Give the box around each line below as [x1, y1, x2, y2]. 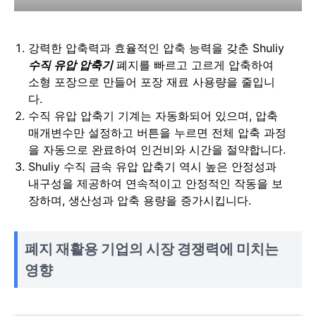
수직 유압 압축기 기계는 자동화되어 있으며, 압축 [28, 108, 278, 123]
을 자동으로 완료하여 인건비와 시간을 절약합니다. [28, 142, 286, 157]
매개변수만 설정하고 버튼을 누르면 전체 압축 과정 [28, 125, 286, 140]
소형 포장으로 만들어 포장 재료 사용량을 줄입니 [28, 74, 275, 89]
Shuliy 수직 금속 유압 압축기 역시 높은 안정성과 [28, 159, 276, 174]
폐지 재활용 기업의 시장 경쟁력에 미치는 [25, 240, 279, 257]
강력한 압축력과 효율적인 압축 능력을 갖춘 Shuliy [28, 40, 284, 55]
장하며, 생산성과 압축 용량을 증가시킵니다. [28, 193, 251, 207]
